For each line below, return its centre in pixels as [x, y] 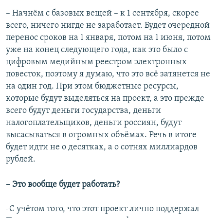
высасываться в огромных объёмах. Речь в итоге [101, 135]
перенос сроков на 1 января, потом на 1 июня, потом [108, 38]
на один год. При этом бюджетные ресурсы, [92, 87]
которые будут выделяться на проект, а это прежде [105, 99]
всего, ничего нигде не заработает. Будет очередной [108, 26]
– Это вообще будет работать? [63, 185]
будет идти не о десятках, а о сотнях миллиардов [102, 147]
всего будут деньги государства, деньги [83, 111]
